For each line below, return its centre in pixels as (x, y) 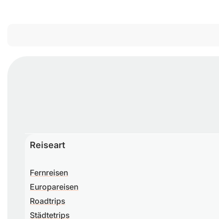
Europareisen (54, 187)
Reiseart (48, 145)
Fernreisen (49, 173)
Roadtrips (48, 201)
